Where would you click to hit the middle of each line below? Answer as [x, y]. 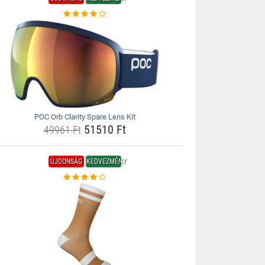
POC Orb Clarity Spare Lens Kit [85, 117]
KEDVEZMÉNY [106, 161]
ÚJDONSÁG [66, 161]
